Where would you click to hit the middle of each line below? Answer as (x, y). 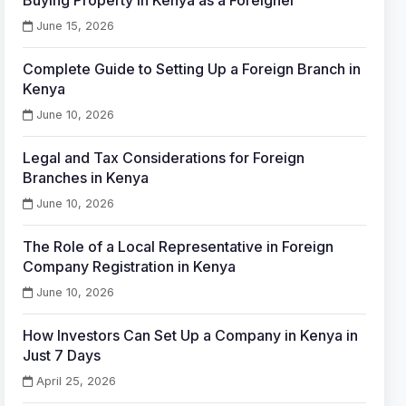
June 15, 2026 (74, 26)
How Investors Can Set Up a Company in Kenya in (191, 335)
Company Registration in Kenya (130, 266)
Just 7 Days (62, 355)
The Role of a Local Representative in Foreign (179, 246)
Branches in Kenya (86, 178)
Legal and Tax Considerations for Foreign (164, 158)
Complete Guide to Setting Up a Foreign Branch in (192, 69)
